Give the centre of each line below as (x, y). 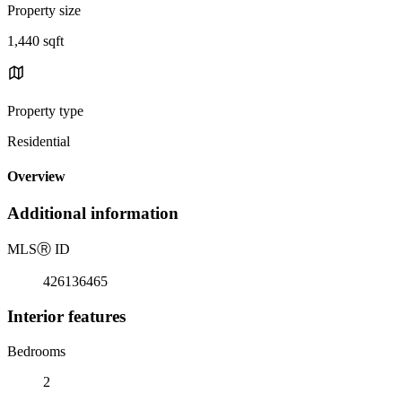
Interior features (66, 316)
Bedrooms (36, 351)
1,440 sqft (35, 40)
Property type (45, 110)
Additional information (93, 214)
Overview (36, 177)
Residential (39, 141)
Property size (44, 10)
